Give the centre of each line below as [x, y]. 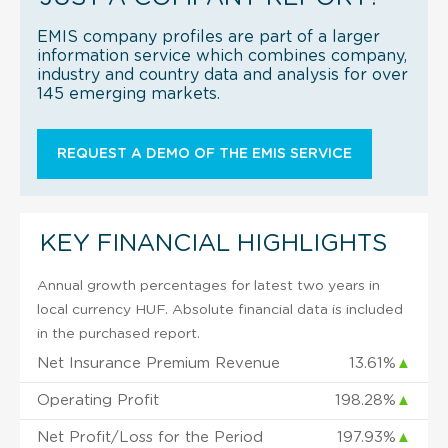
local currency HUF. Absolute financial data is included [220, 309]
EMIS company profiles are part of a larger [208, 36]
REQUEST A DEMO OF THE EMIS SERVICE [204, 153]
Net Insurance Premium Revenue [158, 363]
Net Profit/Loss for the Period [150, 437]
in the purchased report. [118, 333]
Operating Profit [98, 400]
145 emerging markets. [128, 93]
